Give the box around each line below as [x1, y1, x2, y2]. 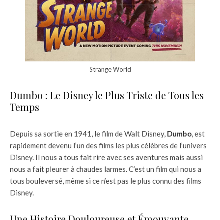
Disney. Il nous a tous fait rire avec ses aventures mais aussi [10, 153, 203, 162]
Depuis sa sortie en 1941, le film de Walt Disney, [10, 129, 167, 138]
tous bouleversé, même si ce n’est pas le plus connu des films [10, 176, 201, 186]
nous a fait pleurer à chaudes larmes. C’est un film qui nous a [10, 165, 201, 174]
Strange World [89, 65, 131, 74]
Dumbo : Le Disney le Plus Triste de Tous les [10, 88, 204, 102]
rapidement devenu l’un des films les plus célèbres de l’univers [10, 141, 207, 150]
